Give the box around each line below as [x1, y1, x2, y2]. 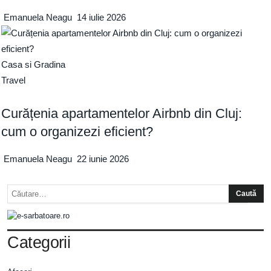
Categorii [7, 233, 71, 252]
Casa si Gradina [1, 59, 66, 70]
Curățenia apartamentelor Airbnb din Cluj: [1, 106, 243, 122]
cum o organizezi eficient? [1, 124, 154, 140]
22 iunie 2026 [77, 154, 129, 165]
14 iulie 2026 [77, 12, 126, 23]
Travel [1, 75, 26, 86]
